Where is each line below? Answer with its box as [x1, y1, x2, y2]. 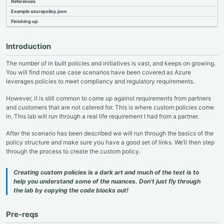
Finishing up [11, 18, 38, 24]
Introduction [6, 41, 51, 51]
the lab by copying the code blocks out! [13, 186, 128, 194]
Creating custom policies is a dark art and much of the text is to [13, 168, 199, 176]
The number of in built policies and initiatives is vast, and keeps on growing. [6, 59, 215, 67]
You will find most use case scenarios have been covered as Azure [6, 68, 191, 76]
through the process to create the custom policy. [6, 147, 140, 155]
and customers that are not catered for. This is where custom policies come [6, 103, 214, 111]
